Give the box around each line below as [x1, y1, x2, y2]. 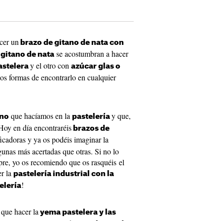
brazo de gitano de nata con [19, 39, 124, 46]
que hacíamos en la [9, 110, 72, 121]
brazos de [72, 125, 110, 132]
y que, [111, 110, 131, 121]
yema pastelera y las [38, 209, 116, 216]
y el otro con [30, 60, 71, 71]
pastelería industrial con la [13, 170, 114, 178]
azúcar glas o [71, 63, 120, 70]
